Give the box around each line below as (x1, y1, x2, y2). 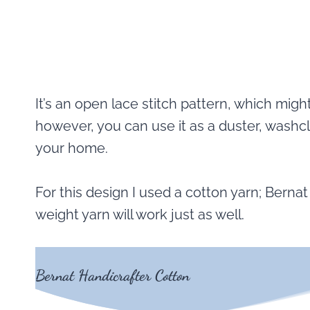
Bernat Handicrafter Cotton (35, 266, 190, 284)
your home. (35, 140, 108, 156)
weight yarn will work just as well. (35, 206, 244, 223)
